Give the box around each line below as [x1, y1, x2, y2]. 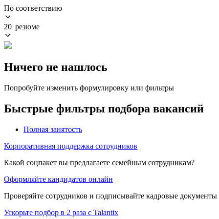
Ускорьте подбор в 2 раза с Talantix [4, 208, 118, 217]
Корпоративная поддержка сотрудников [4, 141, 137, 150]
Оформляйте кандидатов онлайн [4, 175, 113, 183]
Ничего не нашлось [4, 60, 108, 73]
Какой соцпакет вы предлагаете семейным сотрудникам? [4, 158, 195, 167]
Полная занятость [23, 125, 82, 133]
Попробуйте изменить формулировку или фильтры [4, 83, 174, 92]
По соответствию [4, 3, 62, 12]
